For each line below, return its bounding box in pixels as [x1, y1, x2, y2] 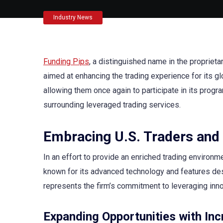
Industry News [53, 14, 93, 21]
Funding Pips [43, 57, 89, 66]
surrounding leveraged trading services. [43, 100, 181, 110]
